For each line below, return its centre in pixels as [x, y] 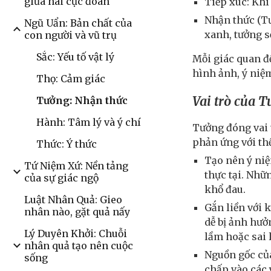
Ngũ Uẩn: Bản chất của [78, 23]
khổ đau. [225, 189]
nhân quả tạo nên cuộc [79, 246]
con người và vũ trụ [70, 35]
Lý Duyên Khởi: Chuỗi [76, 233]
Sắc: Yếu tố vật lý [75, 57]
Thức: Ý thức [67, 144]
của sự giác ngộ [61, 178]
